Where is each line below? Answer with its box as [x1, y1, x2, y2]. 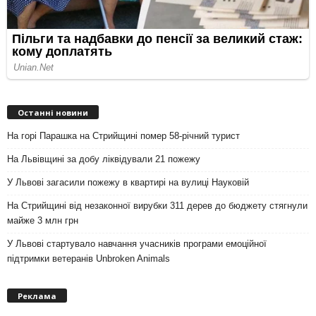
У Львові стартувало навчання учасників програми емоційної [7, 238, 267, 250]
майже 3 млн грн [7, 215, 78, 226]
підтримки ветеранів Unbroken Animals [7, 253, 170, 265]
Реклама [18, 290, 56, 301]
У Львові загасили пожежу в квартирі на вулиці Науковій [7, 177, 249, 188]
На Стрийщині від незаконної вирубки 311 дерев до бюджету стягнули [7, 200, 308, 212]
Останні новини [18, 107, 88, 119]
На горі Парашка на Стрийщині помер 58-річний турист [7, 130, 240, 142]
